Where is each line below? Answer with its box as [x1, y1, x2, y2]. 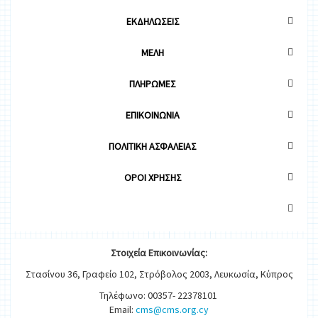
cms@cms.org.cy [136, 303, 209, 317]
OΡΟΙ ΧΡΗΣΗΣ [124, 171, 182, 185]
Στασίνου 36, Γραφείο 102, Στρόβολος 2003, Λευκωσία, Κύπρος [25, 268, 293, 281]
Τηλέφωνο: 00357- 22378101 [99, 289, 219, 302]
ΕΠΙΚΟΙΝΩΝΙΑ [126, 109, 180, 122]
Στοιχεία [111, 246, 146, 260]
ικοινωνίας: [159, 246, 207, 260]
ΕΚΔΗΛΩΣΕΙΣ [126, 15, 180, 28]
